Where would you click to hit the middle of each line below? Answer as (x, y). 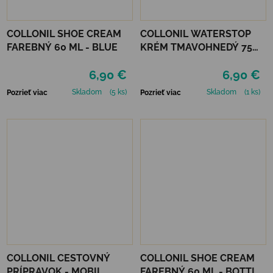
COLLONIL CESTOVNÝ (58, 258)
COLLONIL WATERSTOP (196, 34)
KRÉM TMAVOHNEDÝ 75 (196, 47)
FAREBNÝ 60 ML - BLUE (62, 47)
